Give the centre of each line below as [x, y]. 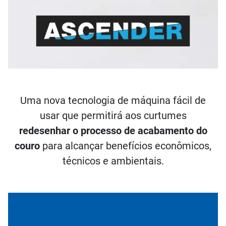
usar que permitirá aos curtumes [113, 115]
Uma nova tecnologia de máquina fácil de [113, 100]
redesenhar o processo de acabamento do [113, 130]
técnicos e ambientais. [113, 161]
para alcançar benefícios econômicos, [126, 146]
